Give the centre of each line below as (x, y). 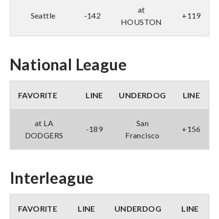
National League (68, 64)
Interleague (52, 177)
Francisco (142, 135)
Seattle (43, 15)
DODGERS (44, 135)
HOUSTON (142, 22)
